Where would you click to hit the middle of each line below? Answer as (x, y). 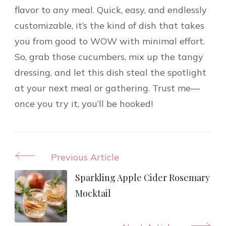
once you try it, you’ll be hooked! (84, 103)
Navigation (48, 179)
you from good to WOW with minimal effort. (110, 41)
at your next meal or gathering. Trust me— (107, 88)
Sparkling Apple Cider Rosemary (143, 177)
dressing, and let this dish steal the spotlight (110, 72)
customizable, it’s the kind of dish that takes (109, 25)
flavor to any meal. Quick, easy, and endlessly (111, 10)
